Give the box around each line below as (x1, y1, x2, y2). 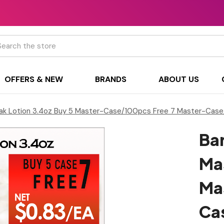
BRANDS (94, 74, 126, 84)
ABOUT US (158, 74, 199, 84)
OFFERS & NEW (4, 74, 63, 84)
